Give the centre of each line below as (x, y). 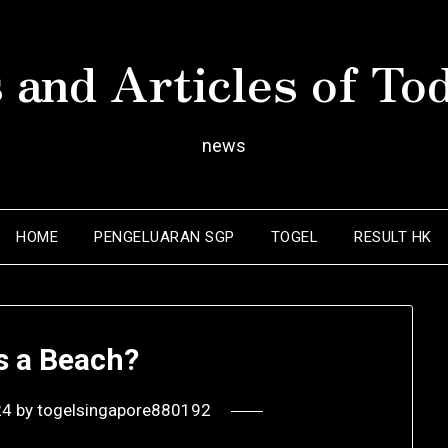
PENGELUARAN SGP (164, 237)
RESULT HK (393, 237)
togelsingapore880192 (123, 410)
